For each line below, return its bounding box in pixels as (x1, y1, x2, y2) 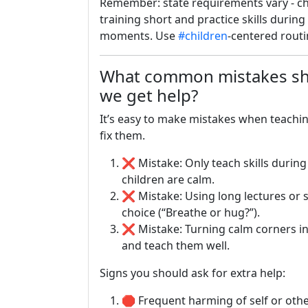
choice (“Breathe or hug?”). (122, 205, 260, 220)
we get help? (100, 84, 198, 107)
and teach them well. (122, 238, 230, 253)
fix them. (100, 128, 145, 143)
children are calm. (122, 172, 214, 187)
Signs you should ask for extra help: (100, 265, 285, 280)
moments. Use (100, 28, 178, 43)
